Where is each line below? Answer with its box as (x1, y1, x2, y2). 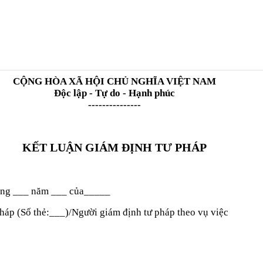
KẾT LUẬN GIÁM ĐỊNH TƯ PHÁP (22, 140, 207, 154)
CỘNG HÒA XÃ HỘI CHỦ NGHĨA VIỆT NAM (13, 75, 216, 87)
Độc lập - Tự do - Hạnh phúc (54, 87, 175, 99)
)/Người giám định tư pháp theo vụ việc (65, 206, 228, 218)
